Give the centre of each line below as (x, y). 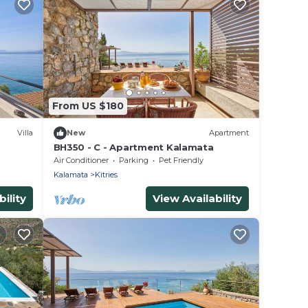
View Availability (197, 198)
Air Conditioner (81, 160)
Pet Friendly (181, 160)
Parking (133, 160)
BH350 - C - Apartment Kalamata (133, 147)
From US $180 (88, 106)
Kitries (106, 174)
